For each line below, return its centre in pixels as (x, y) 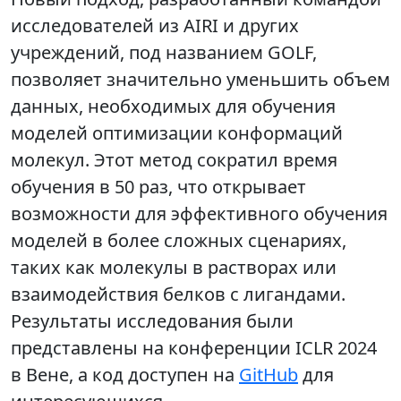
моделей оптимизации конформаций (177, 133)
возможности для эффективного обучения (199, 214)
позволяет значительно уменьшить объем (200, 80)
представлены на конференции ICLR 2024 (194, 348)
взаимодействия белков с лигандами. (178, 294)
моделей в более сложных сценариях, (179, 241)
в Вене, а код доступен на (125, 375)
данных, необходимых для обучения (173, 107)
